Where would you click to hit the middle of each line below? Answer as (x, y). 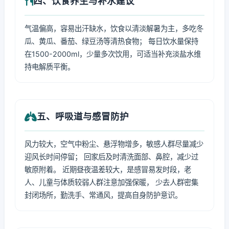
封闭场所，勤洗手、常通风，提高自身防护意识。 (103, 195)
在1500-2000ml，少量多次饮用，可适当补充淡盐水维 (113, 54)
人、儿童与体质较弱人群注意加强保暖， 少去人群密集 (111, 182)
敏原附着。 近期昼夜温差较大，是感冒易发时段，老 (108, 169)
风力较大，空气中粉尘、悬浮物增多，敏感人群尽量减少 (114, 144)
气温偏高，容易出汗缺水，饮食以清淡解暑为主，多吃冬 (114, 28)
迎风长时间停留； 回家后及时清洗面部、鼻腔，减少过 (111, 157)
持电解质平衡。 (50, 67)
